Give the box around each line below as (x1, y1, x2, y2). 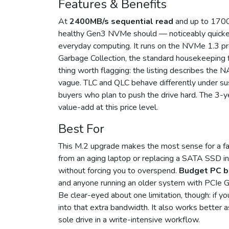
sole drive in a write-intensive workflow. (58, 214, 200, 226)
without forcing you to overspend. (58, 165, 179, 177)
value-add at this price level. (58, 102, 158, 113)
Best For (58, 121, 104, 138)
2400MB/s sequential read (70, 16, 173, 28)
